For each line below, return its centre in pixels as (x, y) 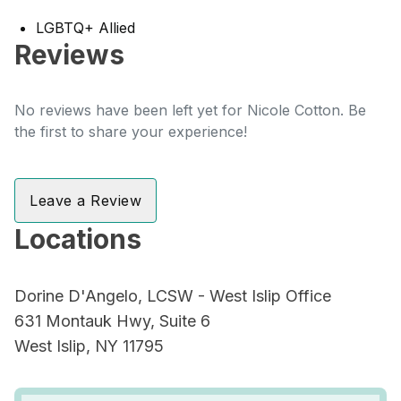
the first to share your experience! (131, 132)
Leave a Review (85, 200)
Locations (78, 239)
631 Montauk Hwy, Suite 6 (112, 321)
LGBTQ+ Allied (85, 28)
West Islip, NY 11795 (89, 346)
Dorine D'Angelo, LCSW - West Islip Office (173, 296)
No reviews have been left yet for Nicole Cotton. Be (190, 110)
